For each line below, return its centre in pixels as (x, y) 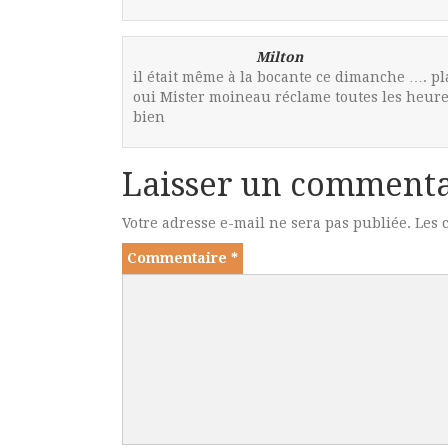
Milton (279, 57)
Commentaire (179, 258)
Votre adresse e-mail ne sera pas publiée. (266, 223)
